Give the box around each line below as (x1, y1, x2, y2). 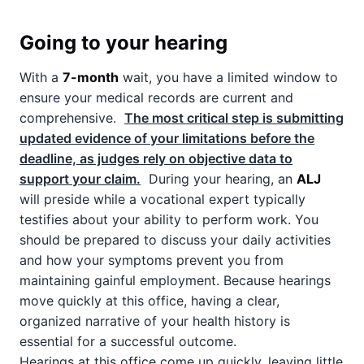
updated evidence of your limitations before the (19, 130, 314, 146)
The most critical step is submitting (124, 110, 344, 126)
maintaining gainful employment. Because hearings (19, 272, 331, 288)
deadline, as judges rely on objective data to (19, 150, 292, 167)
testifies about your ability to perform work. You (19, 211, 318, 227)
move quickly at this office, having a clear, (19, 292, 279, 309)
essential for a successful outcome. (19, 333, 236, 349)
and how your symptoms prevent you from (19, 252, 284, 268)
